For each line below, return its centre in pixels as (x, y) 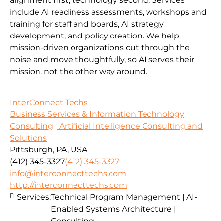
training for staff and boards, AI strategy (87, 24)
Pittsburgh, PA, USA (49, 149)
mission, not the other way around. (78, 72)
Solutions (28, 138)
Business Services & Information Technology (97, 114)
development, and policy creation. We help (94, 36)
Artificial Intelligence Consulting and (130, 126)
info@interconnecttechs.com (68, 173)
